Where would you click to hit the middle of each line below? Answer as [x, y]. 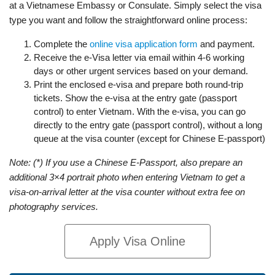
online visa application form [144, 44]
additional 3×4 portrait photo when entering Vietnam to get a [127, 177]
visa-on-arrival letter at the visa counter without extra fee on [127, 192]
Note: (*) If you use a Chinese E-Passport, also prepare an [126, 162]
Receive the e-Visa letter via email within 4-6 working [139, 57]
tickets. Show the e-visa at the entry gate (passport [135, 98]
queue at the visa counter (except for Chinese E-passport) [149, 138]
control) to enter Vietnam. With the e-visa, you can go [140, 111]
